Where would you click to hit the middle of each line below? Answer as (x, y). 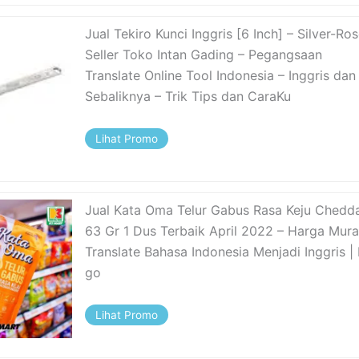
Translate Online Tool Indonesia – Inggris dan (221, 76)
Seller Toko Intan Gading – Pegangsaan (204, 55)
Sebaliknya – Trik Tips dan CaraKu (188, 97)
